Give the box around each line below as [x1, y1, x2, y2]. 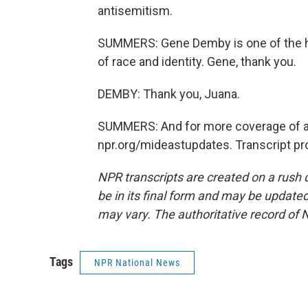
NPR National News [94, 257, 180, 268]
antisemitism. [98, 3, 173, 18]
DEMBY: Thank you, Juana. [98, 87, 240, 101]
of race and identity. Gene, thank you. [98, 54, 296, 69]
